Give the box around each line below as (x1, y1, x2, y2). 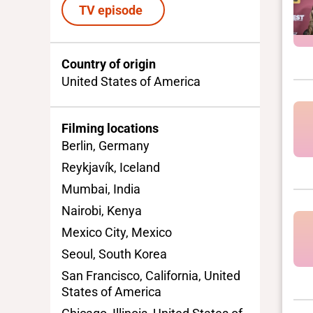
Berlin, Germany (61, 138, 150, 153)
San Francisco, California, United (61, 268, 240, 283)
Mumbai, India (61, 181, 140, 196)
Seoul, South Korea (61, 246, 167, 261)
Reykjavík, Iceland (61, 159, 160, 175)
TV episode (78, 2, 148, 17)
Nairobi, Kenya (61, 203, 142, 218)
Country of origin (61, 57, 156, 72)
